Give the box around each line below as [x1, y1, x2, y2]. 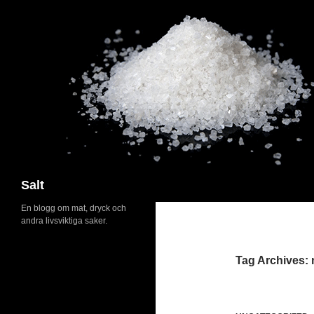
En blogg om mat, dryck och [21, 203, 126, 213]
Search [3, 170, 39, 182]
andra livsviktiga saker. [21, 216, 107, 226]
